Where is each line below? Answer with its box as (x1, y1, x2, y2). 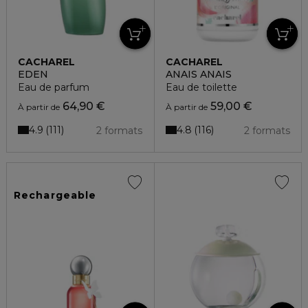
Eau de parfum (18, 81, 89, 94)
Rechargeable (14, 189, 97, 202)
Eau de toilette (165, 81, 237, 94)
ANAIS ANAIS (165, 68, 232, 81)
